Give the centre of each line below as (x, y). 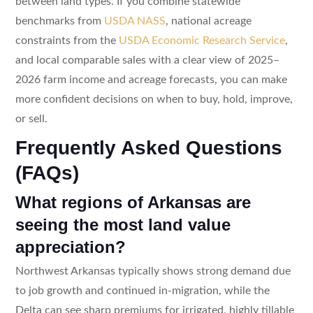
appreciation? (70, 247)
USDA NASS (134, 21)
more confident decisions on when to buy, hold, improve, (154, 99)
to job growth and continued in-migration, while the (142, 290)
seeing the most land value (123, 224)
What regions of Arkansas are (133, 202)
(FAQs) (47, 173)
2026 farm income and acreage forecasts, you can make (151, 79)
